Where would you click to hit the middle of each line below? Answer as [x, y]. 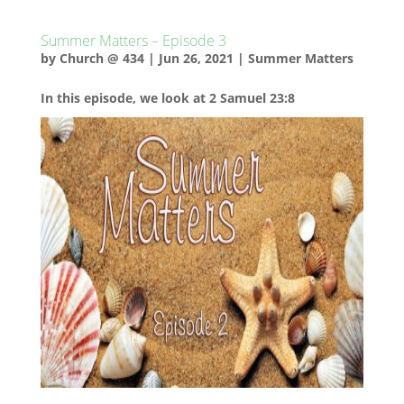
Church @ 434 [101, 58]
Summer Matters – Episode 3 [133, 41]
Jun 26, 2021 [196, 58]
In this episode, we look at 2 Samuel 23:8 [167, 98]
